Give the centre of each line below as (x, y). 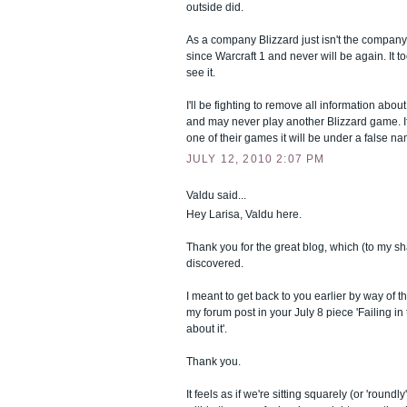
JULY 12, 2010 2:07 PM (256, 159)
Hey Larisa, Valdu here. (244, 214)
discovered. (215, 263)
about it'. (207, 328)
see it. (201, 72)
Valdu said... (216, 195)
